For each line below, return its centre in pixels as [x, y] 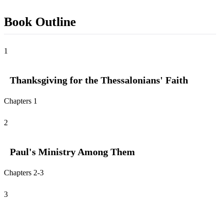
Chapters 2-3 [24, 173]
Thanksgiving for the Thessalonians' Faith [99, 80]
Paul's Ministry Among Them [72, 152]
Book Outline [40, 22]
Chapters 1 [21, 101]
